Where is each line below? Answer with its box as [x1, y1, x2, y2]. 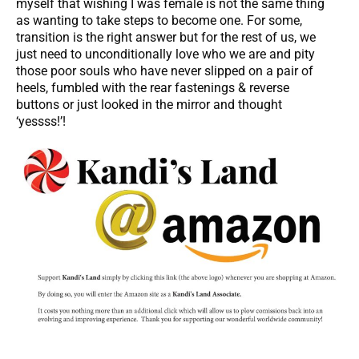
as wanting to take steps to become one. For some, [16, 12, 302, 28]
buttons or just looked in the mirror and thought [16, 96, 282, 112]
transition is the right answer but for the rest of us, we [16, 29, 316, 45]
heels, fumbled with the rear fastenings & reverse [16, 79, 289, 95]
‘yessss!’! [16, 113, 66, 129]
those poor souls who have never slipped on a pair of [16, 63, 313, 79]
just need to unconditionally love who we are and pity [16, 46, 315, 62]
